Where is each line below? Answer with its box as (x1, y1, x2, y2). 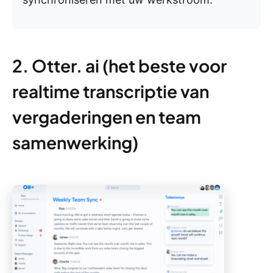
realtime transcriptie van (12, 80, 209, 102)
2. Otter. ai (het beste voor (12, 55, 227, 77)
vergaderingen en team (12, 106, 201, 128)
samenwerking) (12, 132, 138, 154)
